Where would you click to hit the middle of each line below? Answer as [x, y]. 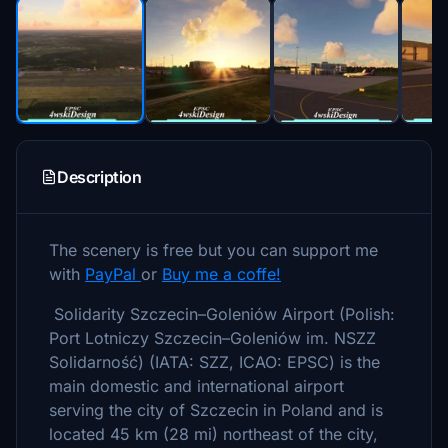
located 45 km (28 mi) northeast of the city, [213, 434]
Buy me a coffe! [221, 274]
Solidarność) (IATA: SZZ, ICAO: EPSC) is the [214, 362]
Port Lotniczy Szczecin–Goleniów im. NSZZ [212, 338]
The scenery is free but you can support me [213, 250]
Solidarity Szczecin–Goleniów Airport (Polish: [222, 314]
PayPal [113, 274]
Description [99, 177]
